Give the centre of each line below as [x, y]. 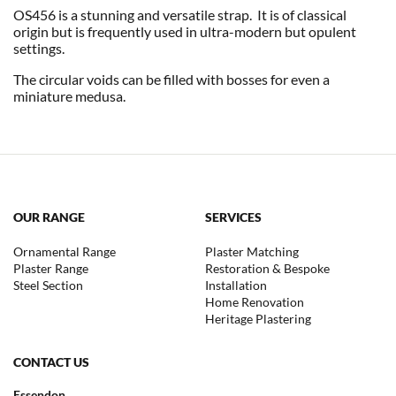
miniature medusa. [69, 95]
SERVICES [234, 217]
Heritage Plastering [259, 318]
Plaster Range [51, 268]
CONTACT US [51, 362]
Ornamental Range [65, 251]
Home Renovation [255, 301]
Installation [236, 285]
